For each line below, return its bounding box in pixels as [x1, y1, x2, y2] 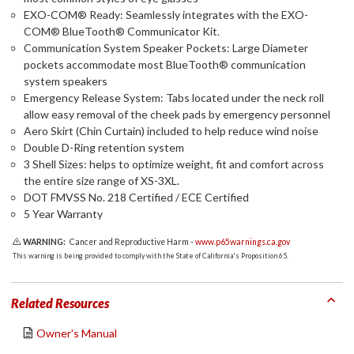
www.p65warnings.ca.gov [195, 236, 291, 247]
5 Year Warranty [24, 206, 103, 220]
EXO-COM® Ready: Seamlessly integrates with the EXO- [24, 7, 308, 21]
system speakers [24, 73, 107, 88]
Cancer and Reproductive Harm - [68, 236, 196, 247]
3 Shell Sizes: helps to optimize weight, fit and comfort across [24, 156, 324, 171]
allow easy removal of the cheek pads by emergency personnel [24, 107, 330, 121]
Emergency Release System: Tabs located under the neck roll [24, 90, 324, 104]
